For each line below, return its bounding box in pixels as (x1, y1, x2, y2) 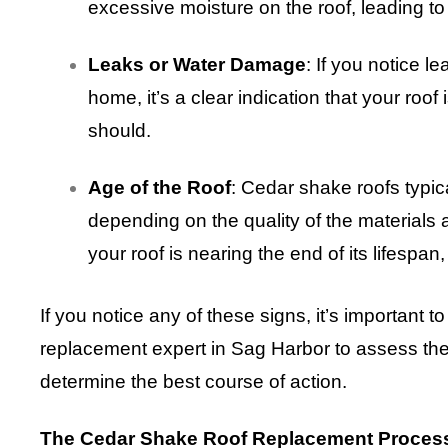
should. (88, 120, 151, 142)
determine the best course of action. (40, 371, 347, 393)
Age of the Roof (88, 177, 231, 199)
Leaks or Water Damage (88, 54, 306, 76)
